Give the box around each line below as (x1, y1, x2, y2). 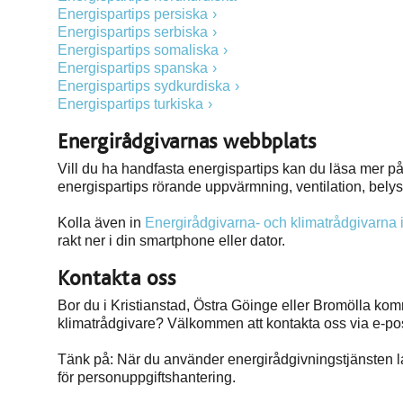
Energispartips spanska (58, 60, 208, 76)
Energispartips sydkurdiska (58, 78, 230, 94)
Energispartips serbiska (58, 24, 208, 40)
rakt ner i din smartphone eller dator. (58, 233, 285, 248)
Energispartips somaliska (58, 42, 219, 58)
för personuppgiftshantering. (58, 370, 236, 385)
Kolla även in (58, 215, 145, 230)
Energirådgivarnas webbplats (58, 131, 317, 153)
